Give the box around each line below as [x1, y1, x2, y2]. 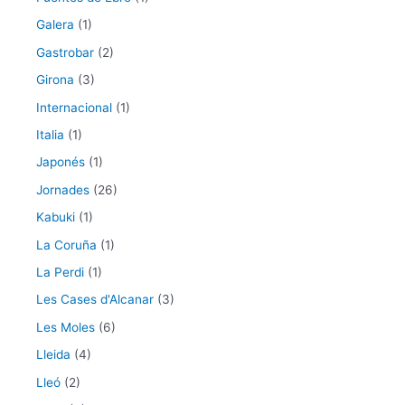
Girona [36, 72, 74, 88]
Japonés [36, 155, 85, 170]
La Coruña [36, 237, 97, 252]
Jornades [36, 182, 89, 197]
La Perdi [36, 264, 84, 279]
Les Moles [36, 319, 95, 334]
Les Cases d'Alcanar [36, 292, 154, 307]
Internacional [36, 99, 112, 115]
